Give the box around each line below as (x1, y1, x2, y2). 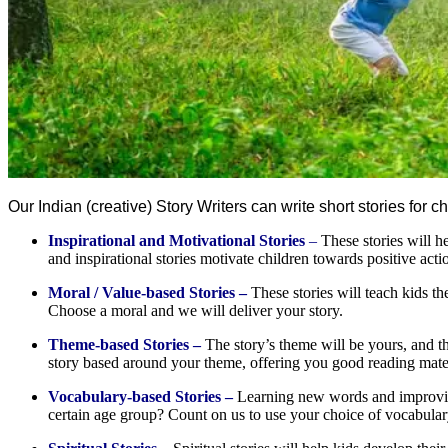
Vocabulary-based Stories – (48, 387, 233, 405)
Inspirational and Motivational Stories (48, 231, 305, 249)
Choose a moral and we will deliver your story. (48, 301, 343, 319)
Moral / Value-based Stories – (48, 283, 247, 301)
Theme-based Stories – (48, 335, 201, 353)
